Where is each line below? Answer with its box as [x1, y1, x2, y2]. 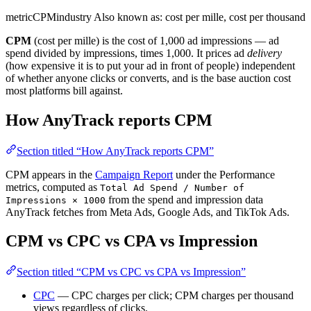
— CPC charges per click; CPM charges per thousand [55, 289, 294, 302]
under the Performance [173, 168, 275, 180]
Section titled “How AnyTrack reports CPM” [17, 144, 214, 157]
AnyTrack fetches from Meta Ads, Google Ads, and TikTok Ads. [6, 205, 289, 218]
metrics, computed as [6, 180, 100, 193]
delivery [247, 47, 282, 59]
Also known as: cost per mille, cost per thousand [94, 10, 305, 23]
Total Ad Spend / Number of [100, 182, 244, 193]
